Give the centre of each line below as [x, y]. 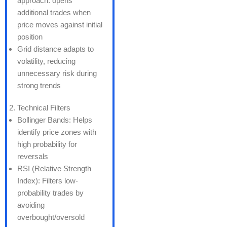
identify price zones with [57, 132]
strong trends [39, 85]
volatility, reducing [46, 61]
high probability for [47, 144]
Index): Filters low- [48, 180]
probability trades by [50, 193]
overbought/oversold [51, 217]
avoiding [31, 205]
